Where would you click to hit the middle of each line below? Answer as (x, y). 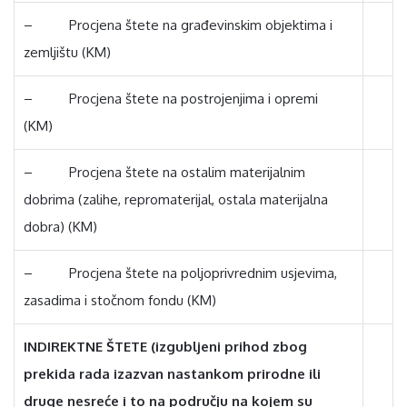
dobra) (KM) (60, 227)
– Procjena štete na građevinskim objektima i (178, 25)
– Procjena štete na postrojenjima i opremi (171, 99)
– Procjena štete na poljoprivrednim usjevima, (180, 273)
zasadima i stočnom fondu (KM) (120, 300)
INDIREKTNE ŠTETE (87, 347)
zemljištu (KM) (69, 52)
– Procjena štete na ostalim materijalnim (164, 172)
